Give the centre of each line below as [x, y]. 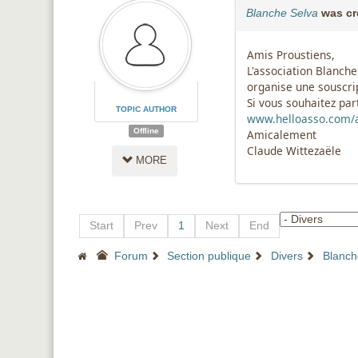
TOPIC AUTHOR [146, 109]
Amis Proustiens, [290, 55]
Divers [287, 256]
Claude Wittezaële [294, 151]
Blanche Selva [282, 13]
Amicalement [281, 135]
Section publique [209, 256]
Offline [146, 130]
